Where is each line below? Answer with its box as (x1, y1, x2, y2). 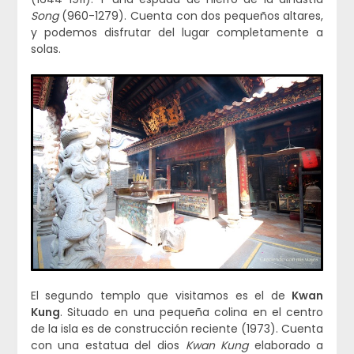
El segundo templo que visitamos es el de (30, 287, 292, 303)
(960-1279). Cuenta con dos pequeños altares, (58, 7, 324, 24)
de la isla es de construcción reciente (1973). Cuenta (30, 320, 324, 337)
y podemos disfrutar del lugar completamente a (30, 24, 324, 40)
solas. (30, 40, 61, 57)
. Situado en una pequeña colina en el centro (59, 303, 324, 320)
